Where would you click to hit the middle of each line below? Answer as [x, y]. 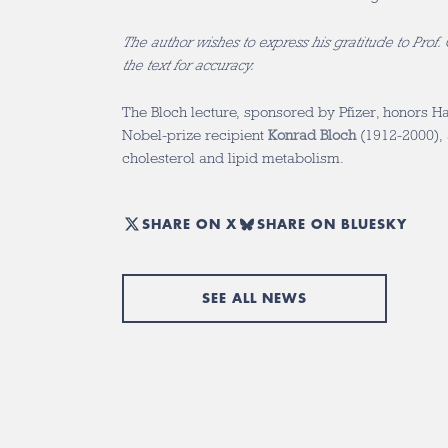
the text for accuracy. [188, 65]
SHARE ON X [189, 223]
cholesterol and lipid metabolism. [233, 158]
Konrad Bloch [312, 135]
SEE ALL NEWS [254, 298]
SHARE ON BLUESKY [332, 223]
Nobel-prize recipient [195, 135]
